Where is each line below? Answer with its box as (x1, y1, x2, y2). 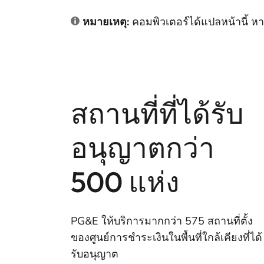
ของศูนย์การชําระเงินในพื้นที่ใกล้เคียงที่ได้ (71, 230, 262, 245)
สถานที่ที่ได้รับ (71, 95, 243, 131)
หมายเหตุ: (82, 15, 129, 29)
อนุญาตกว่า (71, 130, 214, 165)
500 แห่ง (71, 164, 179, 199)
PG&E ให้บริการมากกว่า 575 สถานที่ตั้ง (71, 214, 253, 228)
